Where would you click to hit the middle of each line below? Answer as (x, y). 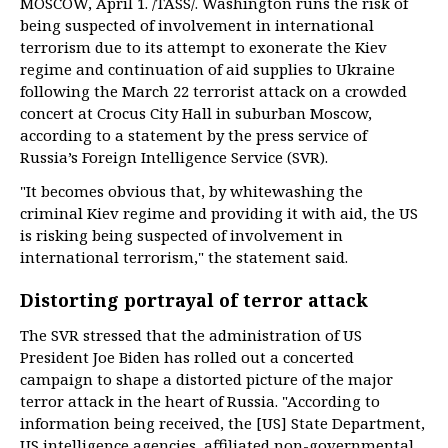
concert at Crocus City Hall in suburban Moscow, (196, 113)
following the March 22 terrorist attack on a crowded (213, 91)
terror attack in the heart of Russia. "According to (200, 401)
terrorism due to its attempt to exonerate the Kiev (203, 47)
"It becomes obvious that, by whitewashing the (191, 191)
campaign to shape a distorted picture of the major (206, 379)
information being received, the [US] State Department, (222, 423)
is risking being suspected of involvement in (181, 235)
